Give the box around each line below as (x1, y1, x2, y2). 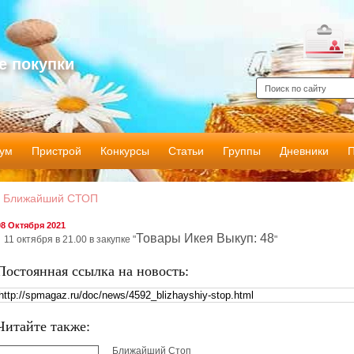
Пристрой (32, 145, 81, 157)
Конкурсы (100, 145, 149, 157)
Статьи (168, 145, 204, 157)
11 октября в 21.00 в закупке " (4, 234, 136, 245)
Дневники (280, 145, 329, 157)
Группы (223, 145, 261, 157)
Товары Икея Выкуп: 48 (136, 232, 274, 245)
